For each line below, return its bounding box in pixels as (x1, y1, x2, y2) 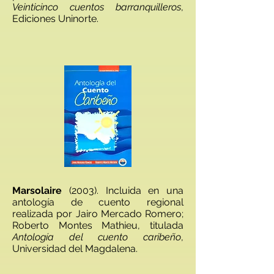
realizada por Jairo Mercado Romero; (12, 208, 183, 220)
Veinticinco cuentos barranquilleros (12, 1, 181, 13)
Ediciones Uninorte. (12, 13, 98, 24)
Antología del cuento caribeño (12, 231, 181, 243)
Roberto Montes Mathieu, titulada (12, 220, 183, 231)
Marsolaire (12, 185, 62, 196)
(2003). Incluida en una (62, 185, 183, 196)
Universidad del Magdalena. (12, 243, 138, 254)
